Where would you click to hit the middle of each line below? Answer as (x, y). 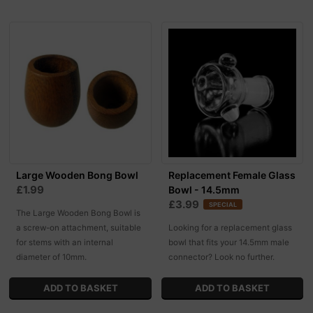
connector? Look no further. (221, 257)
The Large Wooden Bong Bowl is (79, 213)
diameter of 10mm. (52, 257)
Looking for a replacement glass (230, 227)
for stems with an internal (65, 242)
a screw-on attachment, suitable (79, 227)
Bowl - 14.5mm (204, 189)
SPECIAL (223, 204)
